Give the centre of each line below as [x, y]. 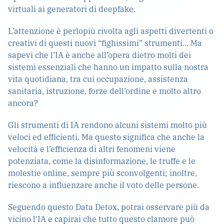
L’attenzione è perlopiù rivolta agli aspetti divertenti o [111, 31]
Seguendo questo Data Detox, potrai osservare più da [109, 207]
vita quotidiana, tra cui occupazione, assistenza [98, 79]
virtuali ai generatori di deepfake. [72, 9]
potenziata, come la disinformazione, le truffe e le [102, 161]
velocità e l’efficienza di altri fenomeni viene [92, 149]
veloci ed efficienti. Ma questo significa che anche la [106, 137]
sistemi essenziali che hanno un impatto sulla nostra [108, 67]
